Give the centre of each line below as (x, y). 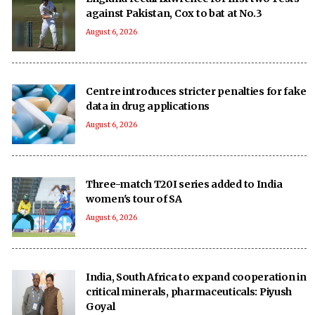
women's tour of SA (134, 199)
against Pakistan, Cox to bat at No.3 (174, 13)
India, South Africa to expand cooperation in (196, 277)
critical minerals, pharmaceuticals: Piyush (189, 291)
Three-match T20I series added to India (185, 184)
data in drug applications (148, 106)
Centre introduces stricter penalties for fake (196, 91)
